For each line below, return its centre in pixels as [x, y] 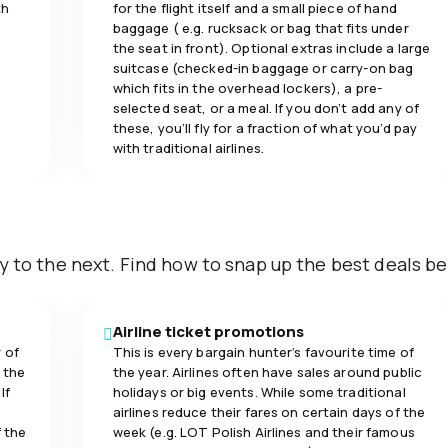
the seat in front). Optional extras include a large [271, 47]
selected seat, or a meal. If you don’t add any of [266, 107]
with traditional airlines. [188, 147]
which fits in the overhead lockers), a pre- [247, 87]
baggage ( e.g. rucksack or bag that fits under [260, 27]
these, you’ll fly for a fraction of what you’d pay [265, 127]
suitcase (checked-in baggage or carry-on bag [263, 67]
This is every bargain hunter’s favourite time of [263, 351]
